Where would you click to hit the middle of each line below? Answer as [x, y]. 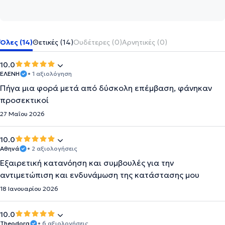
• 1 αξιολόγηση [50, 74]
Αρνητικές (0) [145, 42]
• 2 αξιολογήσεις [52, 148]
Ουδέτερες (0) [98, 42]
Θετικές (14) [53, 42]
